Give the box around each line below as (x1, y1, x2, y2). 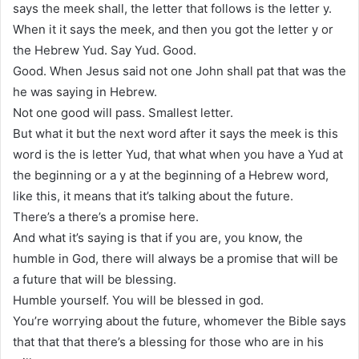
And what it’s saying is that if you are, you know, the (13, 229, 303, 245)
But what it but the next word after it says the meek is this (13, 125, 338, 141)
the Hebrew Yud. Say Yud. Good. (13, 42, 196, 58)
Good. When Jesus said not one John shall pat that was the (13, 63, 346, 79)
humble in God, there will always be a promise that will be (13, 250, 338, 266)
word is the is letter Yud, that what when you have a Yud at (13, 146, 343, 162)
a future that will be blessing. (13, 271, 176, 287)
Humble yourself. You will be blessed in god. (13, 292, 264, 308)
